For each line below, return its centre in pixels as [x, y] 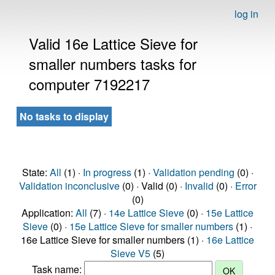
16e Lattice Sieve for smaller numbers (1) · [114, 240]
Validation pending [193, 172]
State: [36, 172]
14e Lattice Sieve [146, 213]
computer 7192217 [89, 84]
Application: [48, 213]
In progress [107, 172]
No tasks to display [64, 116]
